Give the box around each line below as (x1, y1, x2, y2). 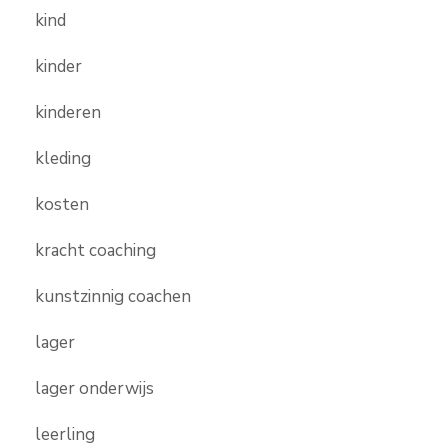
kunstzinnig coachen (35, 284, 191, 308)
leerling (35, 422, 95, 446)
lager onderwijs (35, 376, 154, 400)
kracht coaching (35, 238, 156, 262)
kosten (35, 192, 89, 216)
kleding (35, 146, 91, 170)
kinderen (35, 100, 101, 124)
